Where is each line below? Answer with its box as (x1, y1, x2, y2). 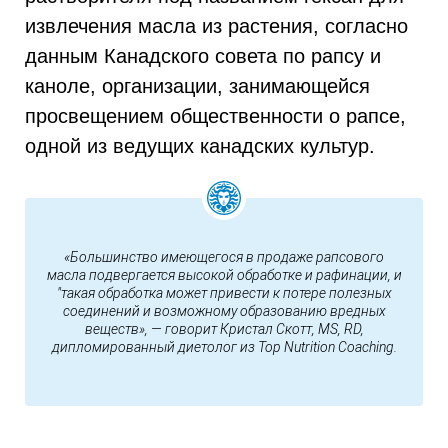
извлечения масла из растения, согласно (25, 14, 408, 38)
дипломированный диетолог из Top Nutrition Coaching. (51, 339, 397, 356)
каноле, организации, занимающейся (25, 74, 370, 98)
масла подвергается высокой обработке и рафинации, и (46, 267, 402, 284)
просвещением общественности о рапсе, (25, 104, 406, 128)
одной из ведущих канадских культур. (25, 134, 375, 158)
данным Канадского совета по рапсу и (25, 44, 381, 68)
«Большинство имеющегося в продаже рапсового (64, 249, 384, 266)
